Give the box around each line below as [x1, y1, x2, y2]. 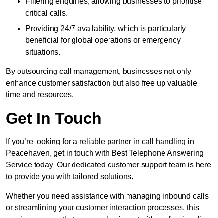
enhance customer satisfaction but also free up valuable [6, 79, 197, 88]
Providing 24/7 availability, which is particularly [25, 24, 186, 33]
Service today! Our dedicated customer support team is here [6, 161, 211, 169]
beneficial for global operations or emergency [25, 36, 181, 45]
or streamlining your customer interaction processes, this [6, 203, 199, 212]
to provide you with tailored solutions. [6, 172, 133, 181]
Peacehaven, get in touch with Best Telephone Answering [6, 149, 204, 158]
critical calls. [25, 9, 68, 18]
